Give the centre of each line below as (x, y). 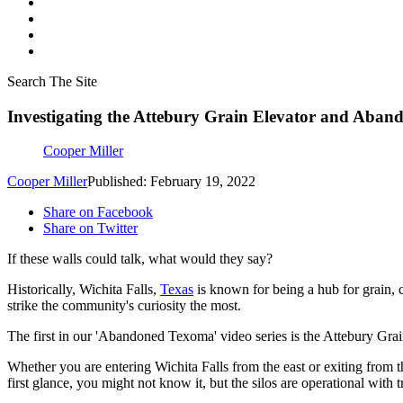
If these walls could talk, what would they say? (140, 259)
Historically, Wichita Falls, (84, 290)
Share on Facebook (98, 212)
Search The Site (52, 81)
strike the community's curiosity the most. (124, 306)
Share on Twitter (90, 228)
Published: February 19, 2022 (171, 182)
